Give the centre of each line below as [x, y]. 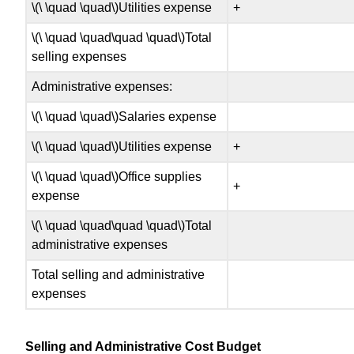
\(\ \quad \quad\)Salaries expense [124, 117]
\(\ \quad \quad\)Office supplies [117, 177]
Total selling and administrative [119, 275]
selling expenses [79, 57]
